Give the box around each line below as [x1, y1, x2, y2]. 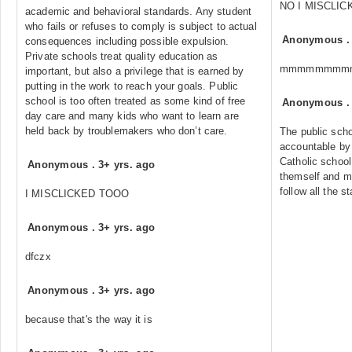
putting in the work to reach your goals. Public [25, 80, 239, 92]
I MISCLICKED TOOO [25, 188, 130, 200]
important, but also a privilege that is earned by [25, 65, 244, 77]
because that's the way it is [25, 313, 152, 325]
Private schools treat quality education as [25, 50, 218, 62]
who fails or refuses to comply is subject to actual [25, 20, 257, 32]
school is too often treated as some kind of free [25, 95, 246, 107]
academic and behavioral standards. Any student [25, 5, 252, 17]
